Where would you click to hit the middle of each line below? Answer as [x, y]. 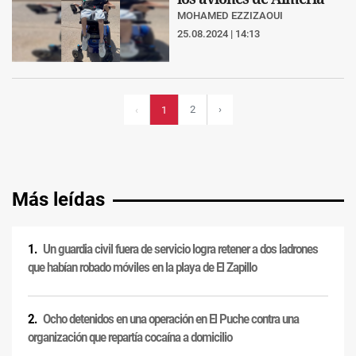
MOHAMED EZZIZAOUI [230, 15]
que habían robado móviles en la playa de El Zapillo [142, 268]
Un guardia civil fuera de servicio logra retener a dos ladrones [180, 250]
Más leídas [58, 199]
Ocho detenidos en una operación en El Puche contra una [171, 319]
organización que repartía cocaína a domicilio [130, 338]
